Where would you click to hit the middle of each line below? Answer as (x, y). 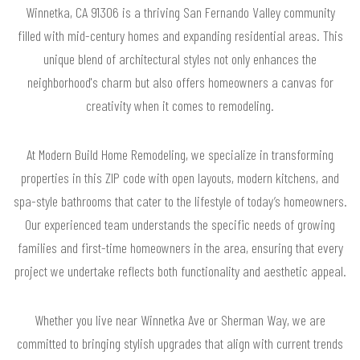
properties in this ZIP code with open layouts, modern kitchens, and (180, 177)
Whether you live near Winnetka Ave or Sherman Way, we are (180, 319)
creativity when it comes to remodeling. (180, 105)
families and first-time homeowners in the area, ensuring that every (180, 247)
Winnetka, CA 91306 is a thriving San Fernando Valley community (180, 12)
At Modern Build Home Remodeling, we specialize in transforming (180, 154)
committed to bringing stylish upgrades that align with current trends (180, 343)
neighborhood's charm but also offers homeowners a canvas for (180, 82)
